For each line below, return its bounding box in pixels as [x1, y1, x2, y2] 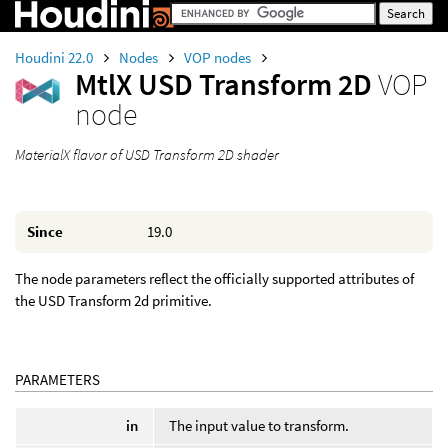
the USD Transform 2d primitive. [15, 291, 212, 310]
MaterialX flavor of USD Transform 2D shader [15, 145, 279, 164]
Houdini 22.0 [15, 48, 96, 67]
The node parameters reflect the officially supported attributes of [15, 269, 414, 288]
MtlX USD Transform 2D [75, 65, 378, 103]
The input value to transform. [169, 415, 349, 435]
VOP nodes [184, 48, 254, 67]
